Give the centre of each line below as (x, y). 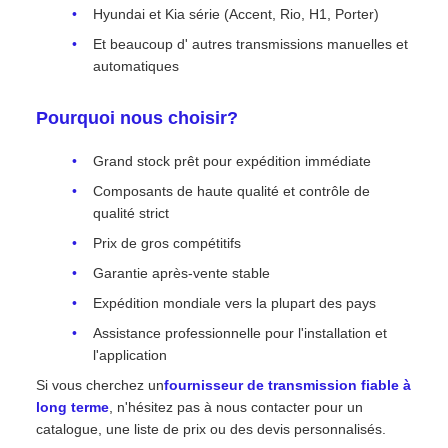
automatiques (136, 66)
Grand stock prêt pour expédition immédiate (232, 161)
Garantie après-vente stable (181, 273)
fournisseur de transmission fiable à (287, 385)
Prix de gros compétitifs (167, 243)
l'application (130, 355)
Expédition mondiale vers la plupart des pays (234, 303)
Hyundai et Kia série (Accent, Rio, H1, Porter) (236, 14)
